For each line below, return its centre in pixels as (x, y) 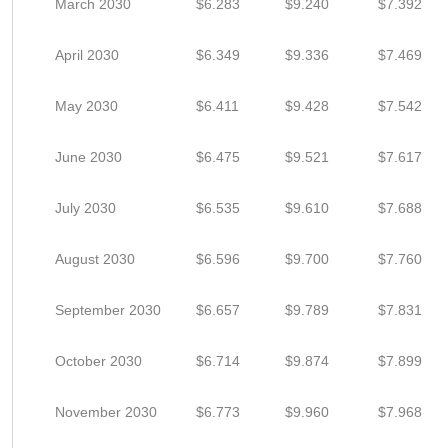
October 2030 (98, 361)
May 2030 (86, 106)
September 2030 (108, 310)
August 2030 (95, 259)
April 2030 (87, 55)
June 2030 (88, 157)
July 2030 (85, 208)
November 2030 (106, 412)
